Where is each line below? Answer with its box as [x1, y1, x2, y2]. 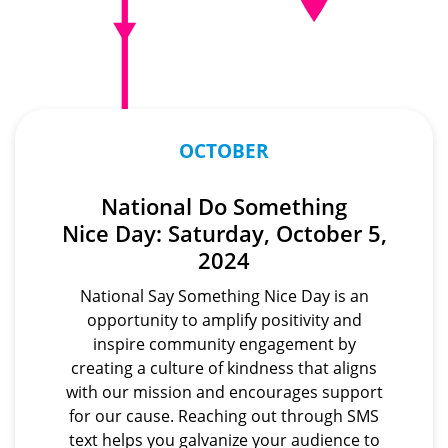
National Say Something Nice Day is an [79, 285, 369, 308]
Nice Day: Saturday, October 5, [61, 218, 387, 250]
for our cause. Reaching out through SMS [69, 405, 379, 428]
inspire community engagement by [92, 333, 356, 356]
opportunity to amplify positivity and [86, 309, 362, 332]
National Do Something [101, 191, 347, 223]
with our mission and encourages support [65, 381, 383, 404]
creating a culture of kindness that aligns [71, 357, 377, 380]
